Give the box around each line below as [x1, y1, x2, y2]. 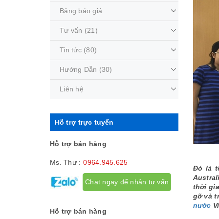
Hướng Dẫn [60, 66, 97, 73]
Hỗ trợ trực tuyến [55, 118, 114, 126]
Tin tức [60, 46, 82, 54]
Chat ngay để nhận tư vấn [85, 178, 169, 186]
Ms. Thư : [50, 158, 81, 166]
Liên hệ [60, 85, 84, 93]
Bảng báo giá [60, 7, 102, 15]
